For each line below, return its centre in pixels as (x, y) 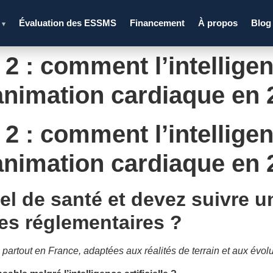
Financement (158, 23)
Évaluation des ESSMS (68, 23)
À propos (218, 23)
